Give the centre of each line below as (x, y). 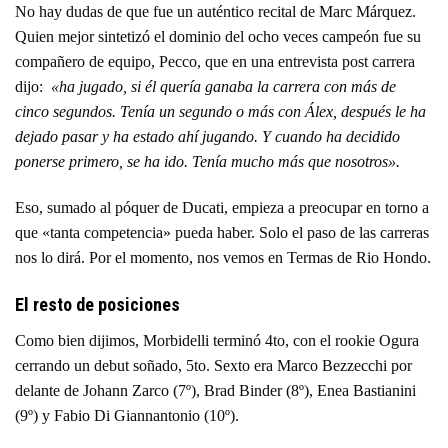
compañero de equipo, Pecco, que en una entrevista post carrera (215, 62)
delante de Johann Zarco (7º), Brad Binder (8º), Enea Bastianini (215, 390)
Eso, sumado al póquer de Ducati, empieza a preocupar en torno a (222, 208)
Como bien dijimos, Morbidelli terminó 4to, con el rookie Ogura (217, 340)
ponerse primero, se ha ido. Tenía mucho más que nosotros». (209, 162)
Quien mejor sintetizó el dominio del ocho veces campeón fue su (218, 37)
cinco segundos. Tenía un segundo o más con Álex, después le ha (220, 112)
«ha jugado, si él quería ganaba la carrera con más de (223, 87)
